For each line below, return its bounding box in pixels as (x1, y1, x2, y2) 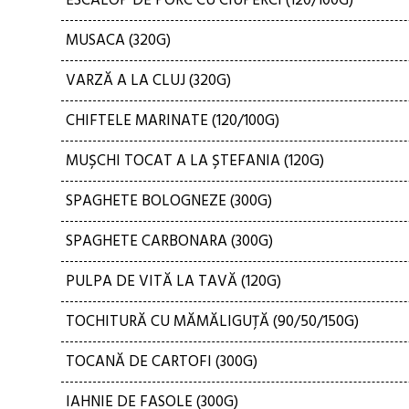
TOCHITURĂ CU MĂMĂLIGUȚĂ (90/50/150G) (66, 309, 359, 334)
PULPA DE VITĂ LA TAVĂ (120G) (66, 269, 281, 294)
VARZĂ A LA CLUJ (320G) (66, 68, 231, 93)
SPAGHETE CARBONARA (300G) (66, 229, 273, 254)
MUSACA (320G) (66, 28, 171, 53)
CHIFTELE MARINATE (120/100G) (66, 109, 279, 133)
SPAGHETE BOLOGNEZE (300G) (66, 189, 272, 214)
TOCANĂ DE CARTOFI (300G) (66, 350, 257, 374)
